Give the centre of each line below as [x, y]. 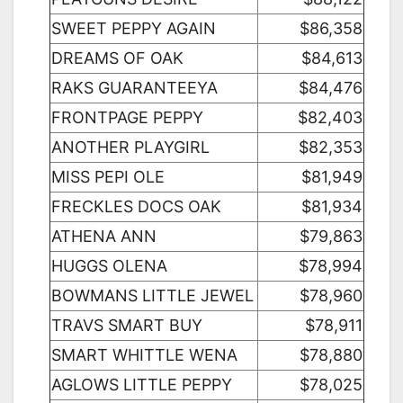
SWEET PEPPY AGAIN [134, 29]
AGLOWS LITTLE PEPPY [142, 385]
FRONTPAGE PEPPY [127, 118]
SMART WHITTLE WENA [144, 355]
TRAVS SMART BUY [127, 326]
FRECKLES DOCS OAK [136, 207]
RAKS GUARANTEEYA [134, 88]
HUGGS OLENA [109, 266]
